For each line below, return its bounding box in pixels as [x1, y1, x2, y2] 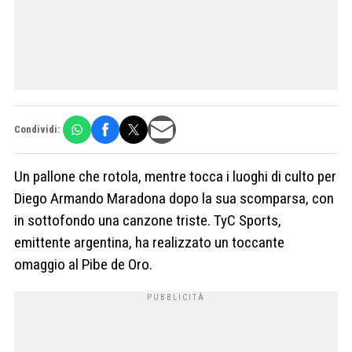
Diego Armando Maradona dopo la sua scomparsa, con [14, 189, 334, 207]
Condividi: [14, 123, 60, 136]
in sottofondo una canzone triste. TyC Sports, [14, 211, 281, 229]
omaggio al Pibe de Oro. [14, 255, 152, 273]
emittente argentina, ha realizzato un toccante [14, 233, 284, 251]
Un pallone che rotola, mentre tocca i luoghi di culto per [14, 167, 336, 185]
